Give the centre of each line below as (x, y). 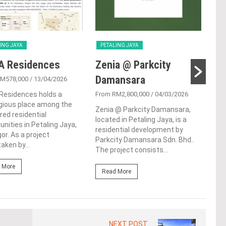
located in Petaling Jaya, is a (141, 120)
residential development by (139, 130)
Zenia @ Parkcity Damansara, (143, 110)
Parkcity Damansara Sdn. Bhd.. (145, 140)
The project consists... (132, 150)
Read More (117, 172)
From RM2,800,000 (122, 94)
